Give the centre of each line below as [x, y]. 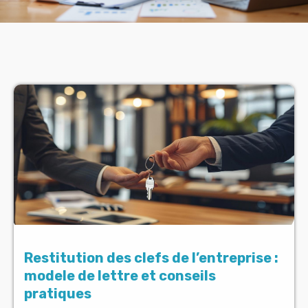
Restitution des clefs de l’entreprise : [151, 258]
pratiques [58, 294]
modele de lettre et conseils [120, 276]
